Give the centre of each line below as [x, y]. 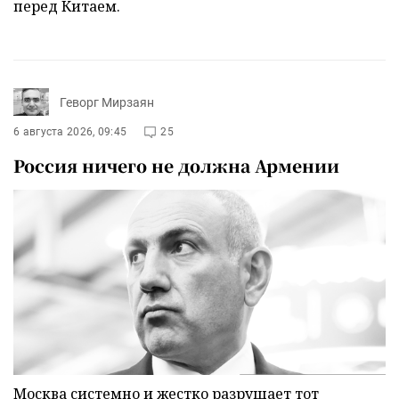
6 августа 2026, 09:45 [70, 132]
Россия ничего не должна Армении [176, 166]
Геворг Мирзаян [107, 102]
